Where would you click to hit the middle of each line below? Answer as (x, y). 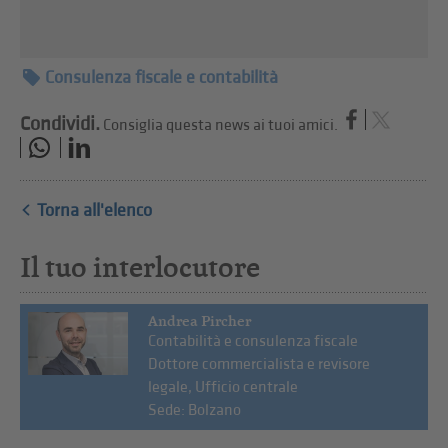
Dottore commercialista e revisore (259, 364)
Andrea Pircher (200, 320)
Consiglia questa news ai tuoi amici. (221, 126)
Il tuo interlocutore (140, 267)
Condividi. (60, 124)
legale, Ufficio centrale (223, 387)
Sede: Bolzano (195, 410)
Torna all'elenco (95, 210)
